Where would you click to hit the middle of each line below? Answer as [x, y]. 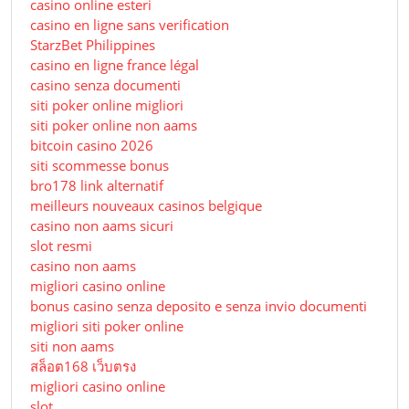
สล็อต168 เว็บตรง [83, 367]
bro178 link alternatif [97, 186]
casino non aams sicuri [102, 226]
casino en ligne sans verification [130, 25]
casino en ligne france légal [115, 65]
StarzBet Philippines [93, 45]
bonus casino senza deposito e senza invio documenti [199, 306]
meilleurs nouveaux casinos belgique [146, 206]
